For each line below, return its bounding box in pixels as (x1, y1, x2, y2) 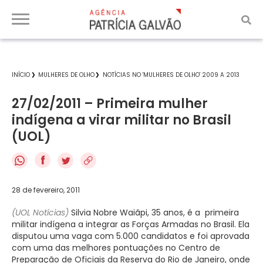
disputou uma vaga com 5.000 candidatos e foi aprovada (12, 230, 249, 242)
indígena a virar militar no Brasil (12, 111, 231, 129)
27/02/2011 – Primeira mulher (12, 95, 208, 113)
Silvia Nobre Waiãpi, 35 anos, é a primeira (69, 206, 239, 218)
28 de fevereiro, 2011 (12, 184, 80, 195)
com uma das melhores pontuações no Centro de (12, 241, 220, 254)
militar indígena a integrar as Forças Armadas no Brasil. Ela (12, 218, 249, 230)
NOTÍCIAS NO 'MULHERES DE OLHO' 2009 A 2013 (103, 70, 240, 79)
